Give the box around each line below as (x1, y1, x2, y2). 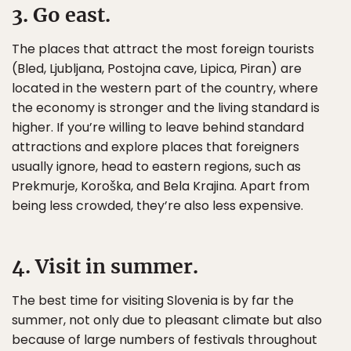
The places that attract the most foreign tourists (12, 40, 314, 58)
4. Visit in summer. (12, 254, 198, 279)
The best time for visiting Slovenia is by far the (12, 291, 294, 309)
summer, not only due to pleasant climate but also (12, 311, 322, 329)
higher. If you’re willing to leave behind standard (12, 118, 304, 136)
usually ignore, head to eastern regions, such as (12, 157, 301, 175)
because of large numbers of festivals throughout (12, 331, 317, 349)
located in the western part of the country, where (12, 79, 318, 97)
